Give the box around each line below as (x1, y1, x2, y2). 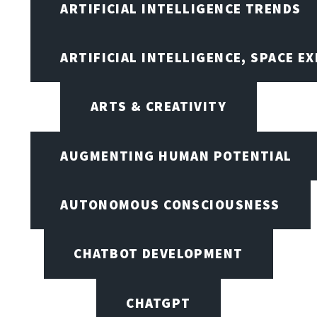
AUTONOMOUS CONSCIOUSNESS (60, 196, 280, 213)
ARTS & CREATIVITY (90, 98, 227, 115)
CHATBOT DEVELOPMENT (74, 245, 243, 263)
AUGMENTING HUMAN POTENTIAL (60, 146, 292, 164)
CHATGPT (126, 294, 191, 311)
